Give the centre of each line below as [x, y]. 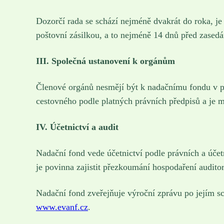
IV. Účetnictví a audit [77, 127]
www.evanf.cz [62, 207]
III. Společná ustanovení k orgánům [105, 61]
